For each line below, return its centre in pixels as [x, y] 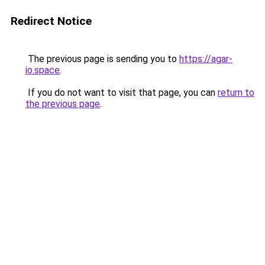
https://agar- [206, 59]
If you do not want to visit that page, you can [122, 93]
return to [236, 93]
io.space [43, 70]
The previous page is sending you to [102, 59]
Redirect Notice [51, 21]
